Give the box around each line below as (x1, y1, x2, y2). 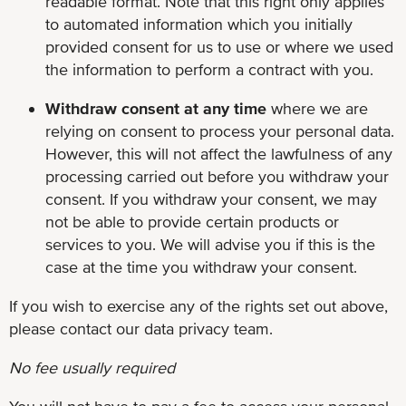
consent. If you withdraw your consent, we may (45, 188, 377, 208)
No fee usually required (9, 357, 175, 377)
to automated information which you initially (45, 14, 353, 34)
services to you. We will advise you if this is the (45, 234, 375, 254)
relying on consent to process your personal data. (45, 121, 394, 140)
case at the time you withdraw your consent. (45, 256, 357, 276)
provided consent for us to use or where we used (45, 36, 393, 56)
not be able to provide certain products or (45, 211, 339, 231)
